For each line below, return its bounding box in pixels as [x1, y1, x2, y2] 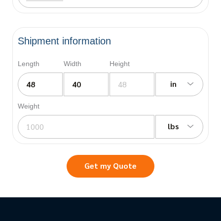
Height [110, 59, 130, 68]
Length [18, 59, 39, 68]
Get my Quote [84, 160, 137, 171]
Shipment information [18, 35, 111, 46]
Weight [18, 102, 39, 110]
